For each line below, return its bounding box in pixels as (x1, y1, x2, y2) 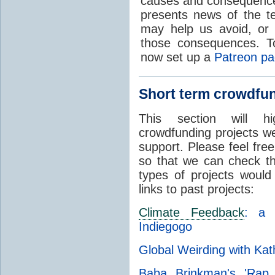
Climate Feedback (139, 205, 244, 219)
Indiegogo (139, 219, 192, 233)
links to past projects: (139, 182, 254, 196)
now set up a (141, 50, 214, 64)
